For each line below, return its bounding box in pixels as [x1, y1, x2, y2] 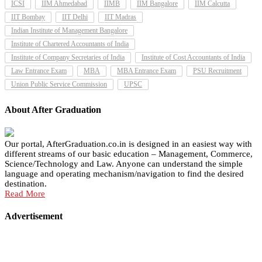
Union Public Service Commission [11, 80, 107, 89]
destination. [5, 178, 47, 188]
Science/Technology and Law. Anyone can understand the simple [5, 158, 243, 168]
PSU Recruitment [193, 67, 242, 75]
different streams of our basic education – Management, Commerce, [5, 149, 253, 158]
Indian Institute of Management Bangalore [11, 26, 127, 35]
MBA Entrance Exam [117, 67, 176, 75]
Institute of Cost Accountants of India [142, 53, 245, 62]
